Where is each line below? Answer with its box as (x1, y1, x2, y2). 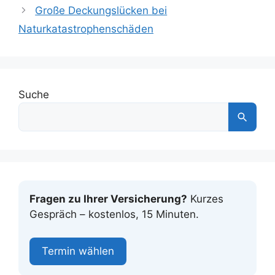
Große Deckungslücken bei (35, 4, 168, 17)
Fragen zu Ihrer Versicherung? (29, 192, 187, 205)
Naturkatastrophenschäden (18, 22, 153, 35)
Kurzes (187, 192, 223, 205)
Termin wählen (42, 245, 114, 258)
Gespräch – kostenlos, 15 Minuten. (29, 207, 199, 220)
